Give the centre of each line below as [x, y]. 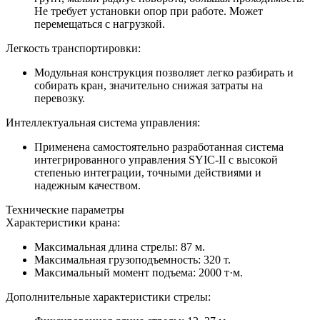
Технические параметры [65, 209]
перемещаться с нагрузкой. [100, 24]
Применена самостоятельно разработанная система [159, 146]
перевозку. [60, 98]
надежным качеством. [87, 185]
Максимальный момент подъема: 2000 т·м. [139, 272]
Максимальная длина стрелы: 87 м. [120, 246]
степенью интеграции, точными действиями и [148, 172]
